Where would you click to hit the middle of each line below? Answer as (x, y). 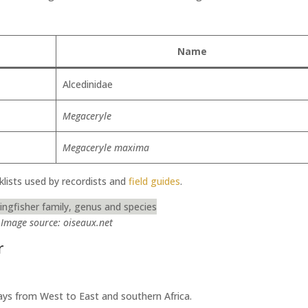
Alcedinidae (87, 85)
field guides (155, 181)
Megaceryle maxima (106, 148)
